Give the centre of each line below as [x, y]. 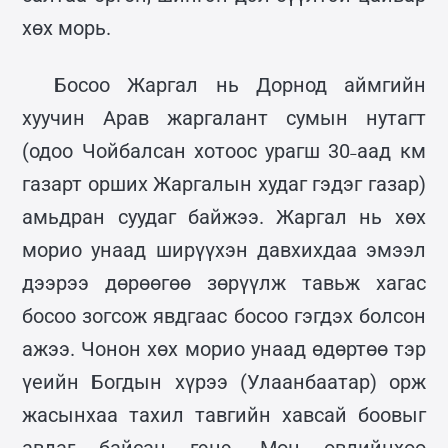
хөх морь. [67, 27]
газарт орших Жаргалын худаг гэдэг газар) [224, 183]
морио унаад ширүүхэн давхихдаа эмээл [224, 249]
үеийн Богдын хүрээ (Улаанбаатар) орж [224, 381]
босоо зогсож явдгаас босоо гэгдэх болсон [224, 315]
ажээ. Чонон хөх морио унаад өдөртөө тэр [224, 348]
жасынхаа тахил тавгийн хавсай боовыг [224, 414]
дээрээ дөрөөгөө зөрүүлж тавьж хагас [224, 282]
